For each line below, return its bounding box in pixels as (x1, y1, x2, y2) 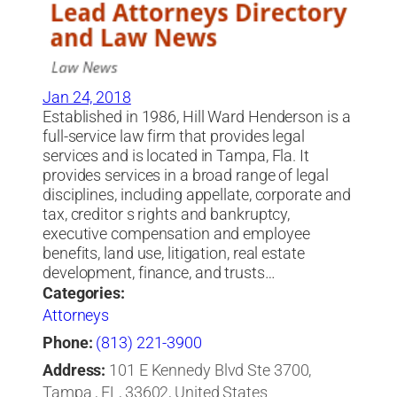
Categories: (43, 283, 125, 303)
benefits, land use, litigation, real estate (43, 243, 305, 263)
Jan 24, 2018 (43, 87, 131, 107)
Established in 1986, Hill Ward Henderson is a (43, 106, 351, 127)
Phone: (43, 332, 93, 353)
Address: (43, 360, 106, 380)
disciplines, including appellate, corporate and (43, 184, 352, 205)
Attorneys (43, 305, 110, 325)
